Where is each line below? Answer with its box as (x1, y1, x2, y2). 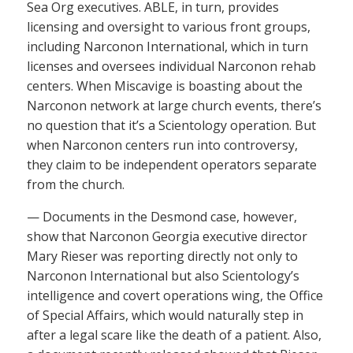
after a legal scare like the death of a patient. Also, (27, 326, 321, 344)
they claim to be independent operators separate (27, 156, 317, 173)
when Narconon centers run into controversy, (27, 136, 298, 154)
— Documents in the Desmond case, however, (27, 208, 297, 225)
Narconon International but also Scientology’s (27, 267, 299, 284)
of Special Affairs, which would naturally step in (27, 307, 303, 324)
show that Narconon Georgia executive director (27, 228, 307, 245)
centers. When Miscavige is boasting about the (27, 77, 303, 95)
